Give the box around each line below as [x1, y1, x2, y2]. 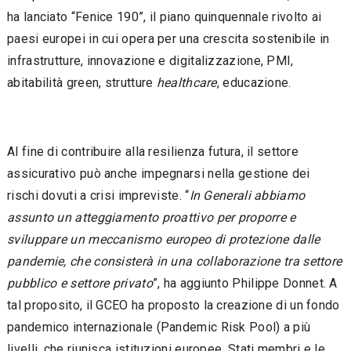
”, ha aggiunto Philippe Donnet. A [152, 276, 338, 291]
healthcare [156, 75, 217, 90]
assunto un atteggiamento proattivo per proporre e [7, 210, 296, 225]
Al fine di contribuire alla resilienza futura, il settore [7, 144, 299, 159]
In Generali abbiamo [189, 188, 306, 203]
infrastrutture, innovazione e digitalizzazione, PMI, [7, 53, 294, 68]
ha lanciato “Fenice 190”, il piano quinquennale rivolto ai [7, 9, 322, 24]
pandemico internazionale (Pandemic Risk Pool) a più [7, 320, 311, 335]
